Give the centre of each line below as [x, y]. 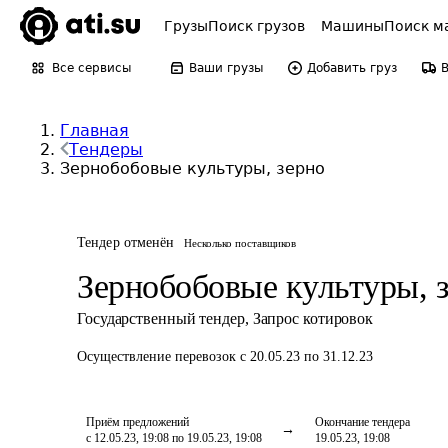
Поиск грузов [256, 26]
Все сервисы [91, 68]
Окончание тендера [362, 422]
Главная [94, 130]
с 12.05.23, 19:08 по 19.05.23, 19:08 [174, 438]
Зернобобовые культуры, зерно [192, 168]
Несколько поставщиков [240, 243]
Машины [352, 26]
